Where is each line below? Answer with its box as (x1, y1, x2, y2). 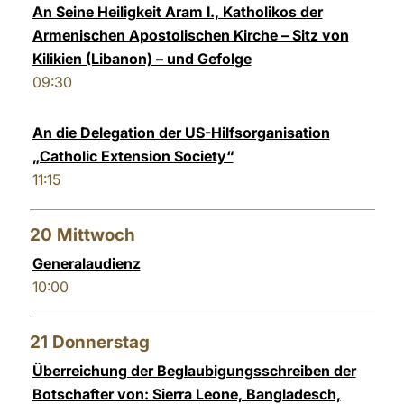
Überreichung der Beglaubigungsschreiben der (32, 362, 356, 380)
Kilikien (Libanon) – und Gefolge (32, 50, 252, 68)
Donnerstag (51, 332, 150, 353)
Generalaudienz (32, 254, 141, 272)
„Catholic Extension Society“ (32, 147, 234, 165)
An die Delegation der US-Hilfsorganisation (32, 124, 330, 142)
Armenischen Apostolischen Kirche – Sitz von (32, 26, 349, 44)
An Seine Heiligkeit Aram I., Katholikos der (32, 3, 323, 21)
